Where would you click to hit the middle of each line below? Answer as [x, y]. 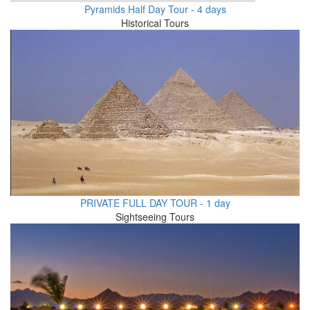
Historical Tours [155, 23]
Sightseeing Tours [155, 216]
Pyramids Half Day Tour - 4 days [155, 9]
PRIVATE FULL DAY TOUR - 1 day [155, 202]
